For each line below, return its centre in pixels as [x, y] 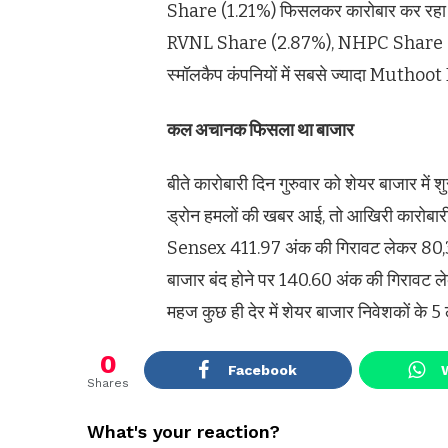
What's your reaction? [183, 431]
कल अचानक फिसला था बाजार [260, 129]
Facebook [262, 369]
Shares [108, 382]
